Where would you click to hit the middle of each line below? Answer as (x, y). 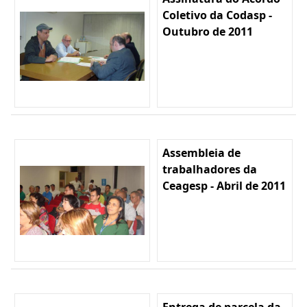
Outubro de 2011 (208, 32)
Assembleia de (201, 153)
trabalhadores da (210, 170)
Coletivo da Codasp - (217, 15)
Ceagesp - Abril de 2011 (224, 186)
